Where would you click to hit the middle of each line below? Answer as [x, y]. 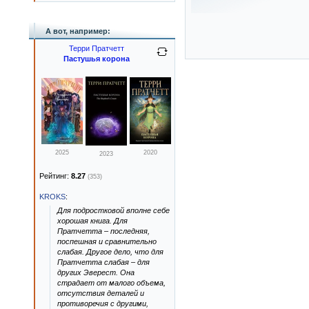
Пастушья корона [97, 59]
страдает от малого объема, [111, 283]
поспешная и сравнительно [107, 241]
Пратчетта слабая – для [103, 262]
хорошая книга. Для [92, 221]
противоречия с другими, [103, 303]
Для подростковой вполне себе [113, 210]
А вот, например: [78, 31]
